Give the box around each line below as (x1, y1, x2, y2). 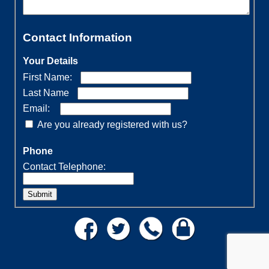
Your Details (23, 56, 79, 67)
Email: (23, 103, 50, 114)
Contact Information (23, 31, 133, 44)
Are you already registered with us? (37, 119, 188, 130)
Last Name (23, 88, 70, 98)
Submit (28, 190, 53, 199)
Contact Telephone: (23, 162, 106, 172)
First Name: (23, 72, 73, 83)
